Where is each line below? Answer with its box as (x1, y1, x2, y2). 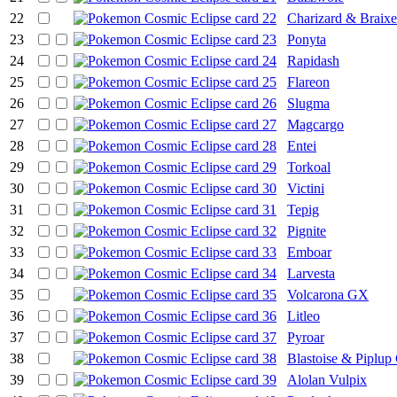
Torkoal (287, 159, 331, 175)
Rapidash (287, 52, 339, 68)
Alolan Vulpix (287, 371, 367, 387)
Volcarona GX (287, 286, 369, 302)
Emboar (287, 244, 331, 260)
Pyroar (287, 329, 324, 345)
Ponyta (287, 31, 326, 47)
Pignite (287, 222, 326, 238)
